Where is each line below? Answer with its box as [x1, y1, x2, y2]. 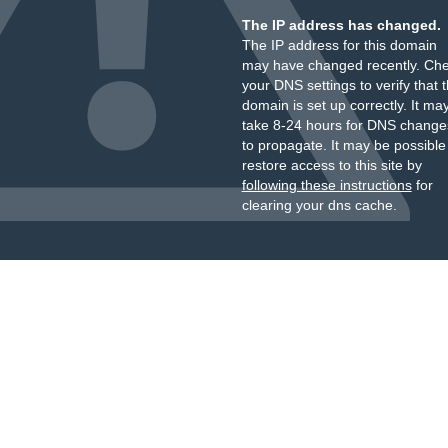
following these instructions [241, 177, 412, 193]
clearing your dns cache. [241, 197, 397, 213]
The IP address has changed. [241, 17, 441, 33]
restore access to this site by [241, 157, 422, 173]
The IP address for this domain [241, 37, 437, 53]
